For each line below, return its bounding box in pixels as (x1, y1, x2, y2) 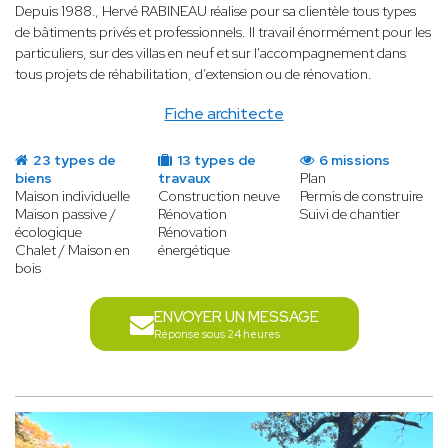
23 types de (30, 151, 116, 170)
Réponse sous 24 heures (153, 327, 280, 342)
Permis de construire (300, 187, 424, 206)
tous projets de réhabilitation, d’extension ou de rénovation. (15, 65, 372, 84)
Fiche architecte (164, 103, 284, 125)
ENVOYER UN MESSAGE (153, 307, 319, 328)
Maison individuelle (15, 187, 130, 206)
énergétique (157, 241, 230, 260)
